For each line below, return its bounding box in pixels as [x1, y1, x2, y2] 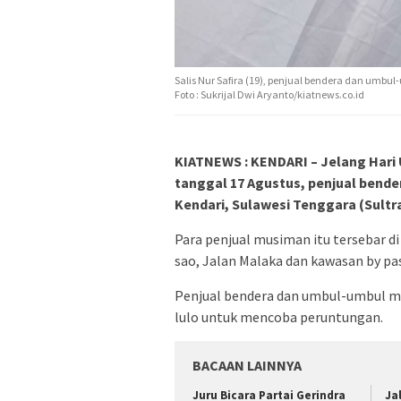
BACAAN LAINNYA [192, 355, 302, 374]
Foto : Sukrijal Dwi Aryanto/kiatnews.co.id [175, 87, 364, 101]
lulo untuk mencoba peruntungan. [175, 307, 383, 326]
